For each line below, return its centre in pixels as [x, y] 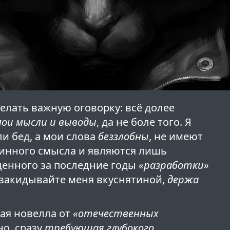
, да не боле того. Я [144, 122]
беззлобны [124, 137]
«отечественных [116, 214]
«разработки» [174, 165]
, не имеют [176, 137]
